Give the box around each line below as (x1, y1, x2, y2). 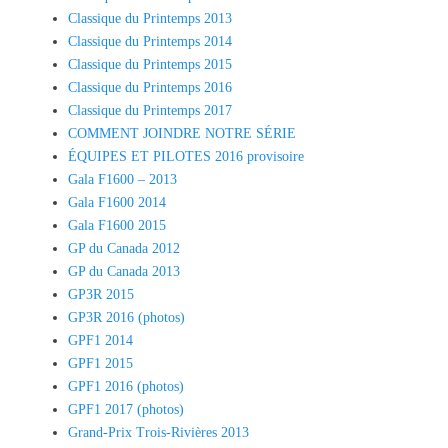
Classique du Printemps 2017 (68, 102, 232, 118)
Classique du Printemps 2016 (68, 79, 232, 95)
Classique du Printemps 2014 (68, 33, 232, 49)
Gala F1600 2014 (68, 194, 166, 210)
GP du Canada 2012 (68, 240, 180, 256)
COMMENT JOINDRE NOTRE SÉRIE (68, 125, 296, 141)
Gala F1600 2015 (68, 217, 166, 233)
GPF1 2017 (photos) (68, 401, 184, 417)
